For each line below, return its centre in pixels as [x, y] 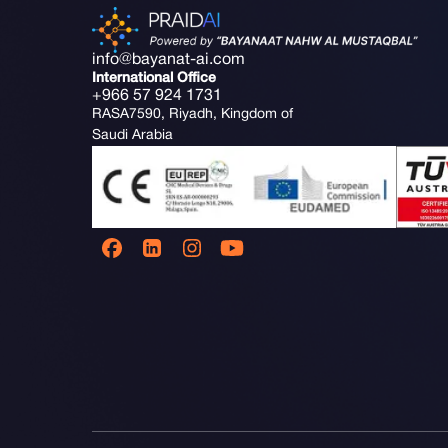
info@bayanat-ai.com [168, 60]
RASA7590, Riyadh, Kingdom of [192, 115]
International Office [154, 79]
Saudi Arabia [132, 136]
